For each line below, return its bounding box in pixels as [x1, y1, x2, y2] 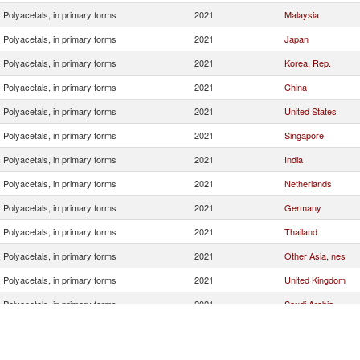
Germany [284, 201, 321, 214]
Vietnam [284, 321, 316, 334]
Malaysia [284, 8, 319, 21]
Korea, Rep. [284, 56, 331, 69]
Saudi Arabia [284, 297, 333, 310]
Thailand [284, 225, 317, 238]
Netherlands [284, 177, 332, 190]
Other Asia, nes [284, 249, 346, 262]
